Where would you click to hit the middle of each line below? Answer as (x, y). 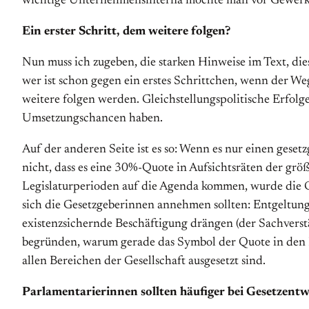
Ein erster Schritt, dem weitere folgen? (126, 32)
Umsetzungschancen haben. (92, 119)
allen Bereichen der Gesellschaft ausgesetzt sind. (144, 261)
